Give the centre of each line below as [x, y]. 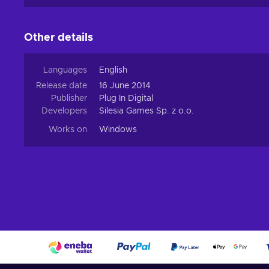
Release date [62, 86]
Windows [118, 130]
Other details [59, 38]
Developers [64, 111]
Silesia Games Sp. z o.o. [147, 111]
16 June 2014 [125, 86]
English [113, 71]
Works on [68, 130]
